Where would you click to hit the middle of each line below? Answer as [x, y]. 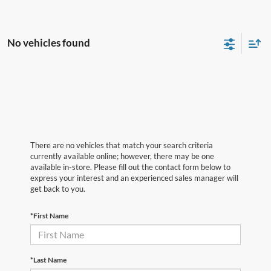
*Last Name [48, 260]
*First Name [49, 215]
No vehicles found [49, 42]
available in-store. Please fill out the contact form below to [130, 167]
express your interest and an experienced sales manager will [134, 178]
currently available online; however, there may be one [122, 156]
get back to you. [58, 188]
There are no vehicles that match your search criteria [122, 145]
